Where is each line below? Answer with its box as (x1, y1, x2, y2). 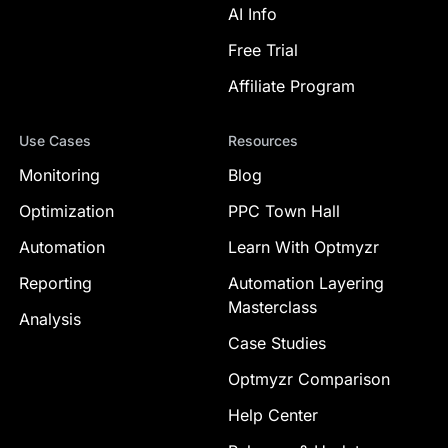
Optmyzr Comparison (228, 369, 390, 390)
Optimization (18, 201, 114, 222)
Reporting (18, 273, 92, 294)
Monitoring (18, 165, 100, 186)
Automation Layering (228, 273, 384, 294)
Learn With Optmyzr (228, 237, 379, 258)
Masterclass (228, 297, 317, 318)
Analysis (18, 309, 81, 330)
